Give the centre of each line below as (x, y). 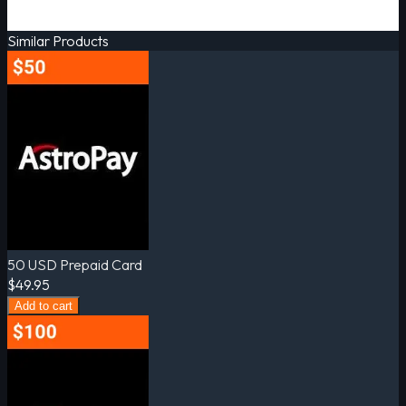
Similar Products (58, 40)
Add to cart (43, 305)
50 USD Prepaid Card (75, 264)
